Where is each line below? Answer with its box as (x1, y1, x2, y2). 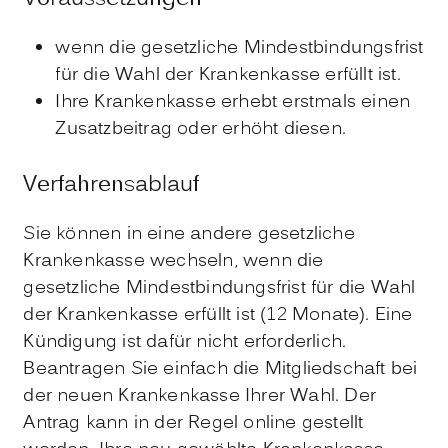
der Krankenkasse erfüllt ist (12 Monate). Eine (23, 301, 413, 329)
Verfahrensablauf (23, 168, 200, 202)
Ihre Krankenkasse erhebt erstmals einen (55, 89, 411, 117)
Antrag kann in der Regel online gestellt (23, 409, 364, 437)
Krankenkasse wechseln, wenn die (23, 247, 324, 275)
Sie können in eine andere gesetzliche (23, 220, 355, 248)
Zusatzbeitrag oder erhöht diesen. (55, 116, 346, 144)
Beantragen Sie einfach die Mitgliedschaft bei (23, 355, 418, 383)
